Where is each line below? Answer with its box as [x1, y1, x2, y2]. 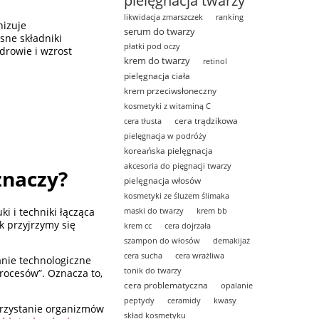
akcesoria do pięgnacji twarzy [124, 159, 232, 171]
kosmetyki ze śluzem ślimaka [124, 189, 230, 201]
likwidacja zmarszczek [124, 11, 204, 22]
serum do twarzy [124, 24, 196, 38]
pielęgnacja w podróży [124, 130, 207, 141]
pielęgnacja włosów [124, 174, 202, 187]
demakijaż [213, 234, 251, 246]
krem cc [124, 219, 152, 231]
